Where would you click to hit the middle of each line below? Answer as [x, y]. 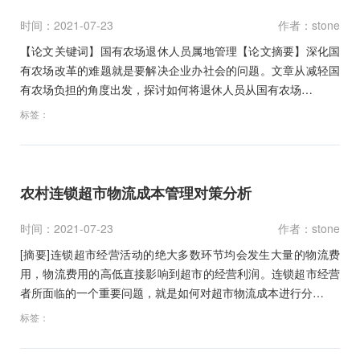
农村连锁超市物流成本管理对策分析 [136, 192]
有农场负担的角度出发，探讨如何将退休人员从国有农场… [166, 89]
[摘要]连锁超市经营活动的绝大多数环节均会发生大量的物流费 [180, 254]
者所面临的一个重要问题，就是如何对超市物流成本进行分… [172, 292]
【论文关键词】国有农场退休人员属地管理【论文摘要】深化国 [180, 50]
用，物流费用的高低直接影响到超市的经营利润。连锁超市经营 [180, 273]
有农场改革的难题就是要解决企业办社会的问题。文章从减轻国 [180, 70]
